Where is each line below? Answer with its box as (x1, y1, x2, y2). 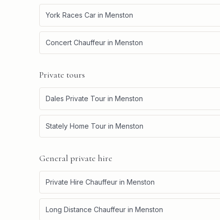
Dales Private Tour (46, 94, 106, 103)
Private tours (39, 69, 85, 80)
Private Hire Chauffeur (46, 178, 117, 186)
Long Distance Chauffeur (46, 205, 126, 214)
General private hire (39, 153, 112, 164)
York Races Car (46, 11, 96, 19)
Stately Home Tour (46, 122, 106, 130)
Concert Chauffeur (46, 38, 106, 47)
